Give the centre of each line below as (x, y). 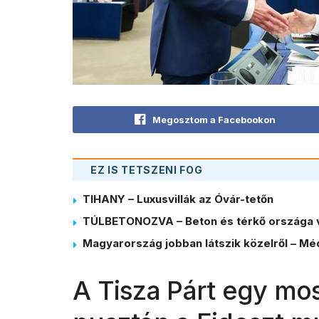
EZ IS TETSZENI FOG (147, 169)
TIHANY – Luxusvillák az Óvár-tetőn (178, 199)
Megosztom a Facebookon (214, 119)
